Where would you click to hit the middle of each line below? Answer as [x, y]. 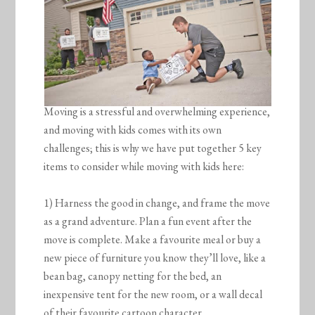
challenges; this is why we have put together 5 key [153, 148]
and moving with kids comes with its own [133, 130]
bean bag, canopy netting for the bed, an [133, 276]
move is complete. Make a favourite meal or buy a [153, 240]
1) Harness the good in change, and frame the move [157, 203]
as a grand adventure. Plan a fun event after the [148, 221]
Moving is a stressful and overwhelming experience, [157, 112]
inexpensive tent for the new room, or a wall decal [153, 295]
